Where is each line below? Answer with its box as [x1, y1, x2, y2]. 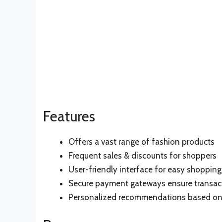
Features [43, 108, 95, 125]
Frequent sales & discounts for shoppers [68, 151, 217, 161]
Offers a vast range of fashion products [68, 137, 215, 147]
